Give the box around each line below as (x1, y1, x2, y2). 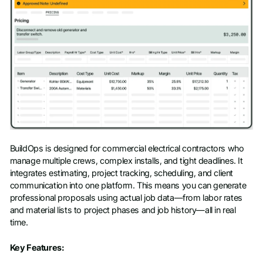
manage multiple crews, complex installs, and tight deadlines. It (9, 156, 243, 167)
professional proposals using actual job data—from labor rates (9, 193, 242, 204)
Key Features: (9, 242, 65, 254)
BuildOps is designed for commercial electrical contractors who (9, 143, 244, 154)
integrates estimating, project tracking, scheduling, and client (9, 168, 233, 179)
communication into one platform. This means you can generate (9, 180, 247, 191)
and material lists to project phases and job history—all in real (9, 205, 236, 216)
